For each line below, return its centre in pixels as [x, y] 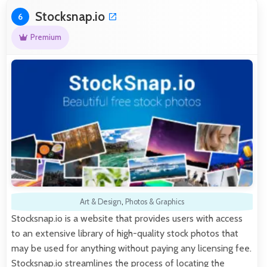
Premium [46, 38]
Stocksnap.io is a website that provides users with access [127, 218]
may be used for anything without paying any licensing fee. [131, 248]
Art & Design [101, 201]
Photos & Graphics [155, 201]
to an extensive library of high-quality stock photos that [125, 233]
